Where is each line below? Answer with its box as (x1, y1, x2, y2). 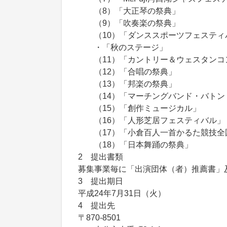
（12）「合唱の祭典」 (78, 67, 176, 76)
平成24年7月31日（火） (78, 189, 166, 198)
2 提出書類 (78, 153, 139, 161)
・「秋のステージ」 (78, 43, 167, 52)
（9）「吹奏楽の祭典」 (78, 19, 180, 27)
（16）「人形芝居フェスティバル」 (78, 116, 225, 125)
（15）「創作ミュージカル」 (78, 104, 201, 112)
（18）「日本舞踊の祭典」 (78, 140, 193, 149)
